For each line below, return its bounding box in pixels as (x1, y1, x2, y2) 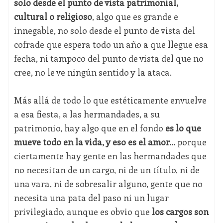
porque (175, 136, 207, 148)
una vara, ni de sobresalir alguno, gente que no (13, 178, 203, 190)
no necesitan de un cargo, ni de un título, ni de (13, 164, 200, 176)
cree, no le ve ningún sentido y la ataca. (13, 66, 172, 79)
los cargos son (151, 206, 209, 218)
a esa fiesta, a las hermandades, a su (13, 108, 160, 120)
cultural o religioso (13, 10, 92, 23)
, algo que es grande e (92, 10, 178, 23)
